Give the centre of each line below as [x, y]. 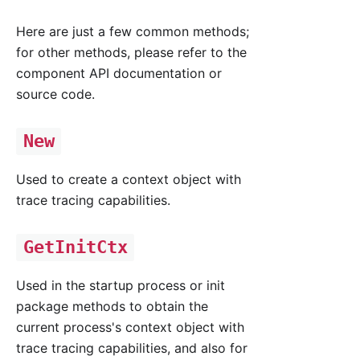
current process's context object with [130, 327]
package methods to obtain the [112, 307]
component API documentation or [119, 74]
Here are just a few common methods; [133, 32]
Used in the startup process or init [121, 286]
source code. [55, 94]
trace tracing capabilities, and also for [132, 348]
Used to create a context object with [129, 180]
